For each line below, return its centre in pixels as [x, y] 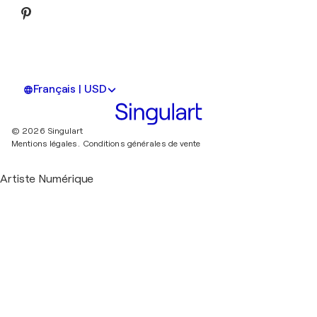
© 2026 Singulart [47, 131]
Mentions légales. [46, 144]
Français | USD [70, 90]
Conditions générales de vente [142, 144]
